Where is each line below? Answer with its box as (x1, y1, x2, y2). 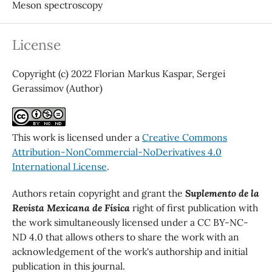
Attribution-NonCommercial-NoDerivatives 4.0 (12, 145, 222, 158)
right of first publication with (129, 201, 258, 214)
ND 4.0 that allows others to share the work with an (12, 230, 239, 243)
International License (12, 160, 107, 172)
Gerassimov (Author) (12, 81, 103, 94)
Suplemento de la (185, 186, 259, 199)
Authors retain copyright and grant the (12, 186, 185, 199)
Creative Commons (141, 131, 227, 143)
